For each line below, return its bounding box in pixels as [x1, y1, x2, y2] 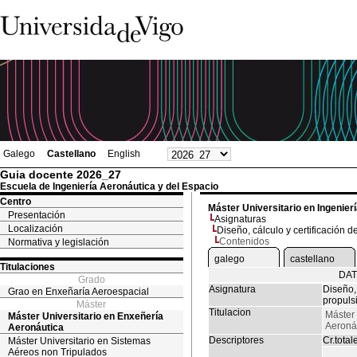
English [108, 148, 140, 159]
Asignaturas [214, 214, 266, 225]
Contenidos [219, 236, 269, 247]
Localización [8, 223, 63, 234]
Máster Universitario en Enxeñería [8, 311, 163, 322]
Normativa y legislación [8, 237, 109, 248]
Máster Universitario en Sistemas [8, 335, 151, 347]
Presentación [8, 210, 65, 221]
